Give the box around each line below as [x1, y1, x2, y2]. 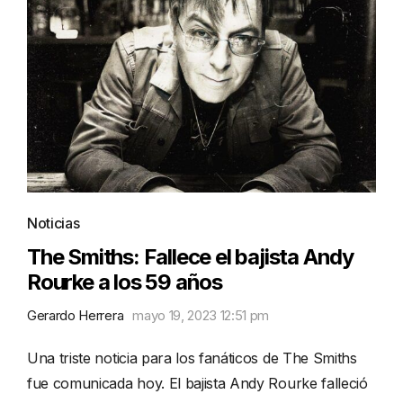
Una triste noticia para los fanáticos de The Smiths [27, 349, 357, 368]
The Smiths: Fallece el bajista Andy [27, 244, 354, 271]
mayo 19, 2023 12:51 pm [132, 307, 270, 325]
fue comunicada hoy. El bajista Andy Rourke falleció [27, 374, 368, 393]
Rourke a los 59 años [27, 269, 223, 296]
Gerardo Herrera [27, 307, 124, 325]
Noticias [27, 214, 80, 233]
